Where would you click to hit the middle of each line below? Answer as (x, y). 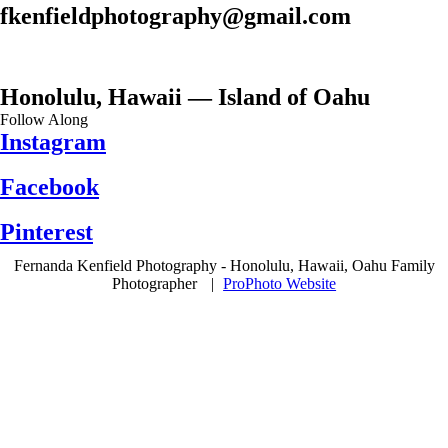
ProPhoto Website (280, 283)
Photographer (156, 283)
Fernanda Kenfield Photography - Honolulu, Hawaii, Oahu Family (224, 265)
